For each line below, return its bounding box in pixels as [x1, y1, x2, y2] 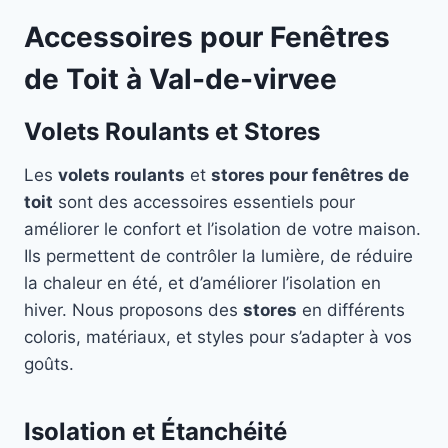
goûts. [24, 354, 74, 375]
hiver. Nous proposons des [24, 300, 243, 321]
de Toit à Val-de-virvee [24, 62, 337, 97]
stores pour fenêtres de [211, 165, 409, 186]
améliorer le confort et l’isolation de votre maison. [24, 219, 421, 240]
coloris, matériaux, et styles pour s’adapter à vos [24, 327, 412, 348]
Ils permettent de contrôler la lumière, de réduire [24, 246, 413, 267]
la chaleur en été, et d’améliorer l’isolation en [24, 273, 381, 294]
